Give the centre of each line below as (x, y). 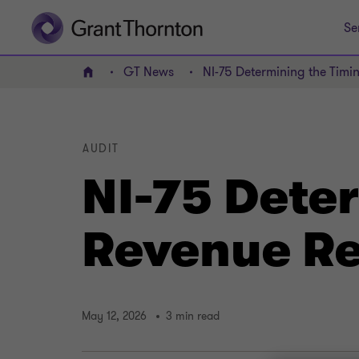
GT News (149, 72)
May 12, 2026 (114, 317)
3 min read (193, 317)
